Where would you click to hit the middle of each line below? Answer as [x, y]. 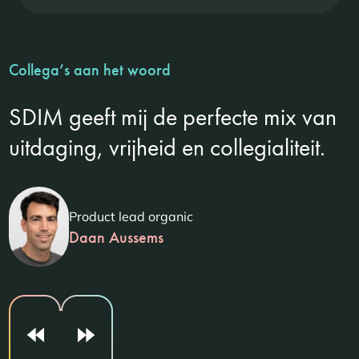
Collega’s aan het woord [90, 70]
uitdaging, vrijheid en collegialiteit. [167, 148]
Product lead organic [131, 217]
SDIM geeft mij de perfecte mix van [173, 117]
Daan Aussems [117, 238]
